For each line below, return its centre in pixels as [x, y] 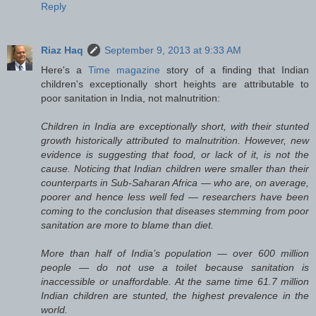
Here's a [65, 69]
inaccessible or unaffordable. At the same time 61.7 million [175, 281]
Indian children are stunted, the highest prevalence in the [175, 295]
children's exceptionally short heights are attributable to [175, 84]
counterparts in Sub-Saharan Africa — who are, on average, [175, 182]
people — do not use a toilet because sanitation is [175, 267]
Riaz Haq [62, 50]
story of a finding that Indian [235, 69]
